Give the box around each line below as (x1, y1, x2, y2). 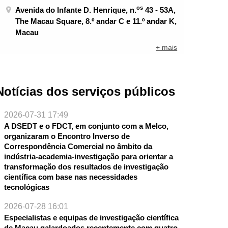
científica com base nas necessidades (4, 173, 137, 182)
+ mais (156, 43, 178, 52)
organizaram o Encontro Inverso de (4, 132, 130, 141)
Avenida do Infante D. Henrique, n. (15, 5, 137, 14)
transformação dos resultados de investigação (4, 162, 168, 172)
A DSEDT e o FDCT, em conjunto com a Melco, (4, 122, 168, 131)
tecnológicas (4, 183, 49, 192)
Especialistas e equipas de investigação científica (4, 213, 179, 222)
